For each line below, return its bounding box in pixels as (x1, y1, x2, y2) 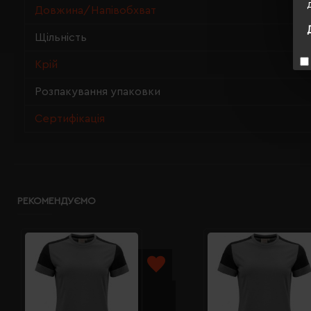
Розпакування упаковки (35, 86, 160, 97)
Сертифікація (35, 113, 105, 124)
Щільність (35, 32, 87, 43)
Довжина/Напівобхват (35, 5, 156, 16)
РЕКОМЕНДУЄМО (17, 196, 96, 206)
